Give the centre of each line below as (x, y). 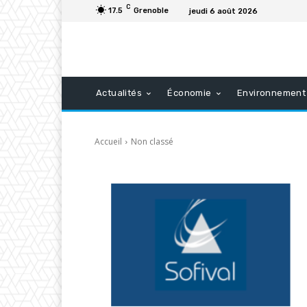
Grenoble (151, 10)
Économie (189, 93)
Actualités (119, 93)
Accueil (108, 142)
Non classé (152, 142)
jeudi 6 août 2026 (223, 11)
